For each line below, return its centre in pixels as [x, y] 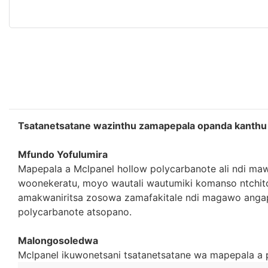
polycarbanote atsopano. [75, 211]
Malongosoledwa [58, 240]
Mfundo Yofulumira [63, 154]
